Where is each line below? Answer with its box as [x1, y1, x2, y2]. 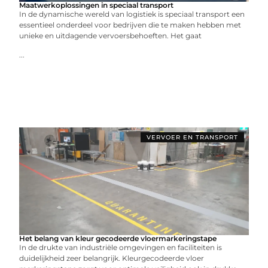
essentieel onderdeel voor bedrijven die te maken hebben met [19, 20, 242, 29]
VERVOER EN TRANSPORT [146, 133, 238, 141]
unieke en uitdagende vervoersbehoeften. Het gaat [19, 31, 202, 40]
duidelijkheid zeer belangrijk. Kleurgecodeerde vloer [19, 254, 205, 263]
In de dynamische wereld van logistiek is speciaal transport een [19, 10, 245, 19]
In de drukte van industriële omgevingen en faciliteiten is [19, 243, 223, 252]
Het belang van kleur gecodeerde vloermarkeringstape [19, 234, 217, 243]
